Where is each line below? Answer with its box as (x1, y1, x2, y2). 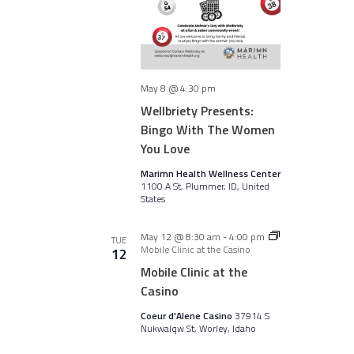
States (140, 191, 165, 206)
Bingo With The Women (140, 120, 275, 139)
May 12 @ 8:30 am (140, 229, 220, 244)
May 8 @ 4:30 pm (140, 81, 216, 96)
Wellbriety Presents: (140, 101, 254, 120)
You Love (140, 139, 190, 158)
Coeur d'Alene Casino (140, 308, 235, 323)
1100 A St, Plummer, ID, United (140, 179, 269, 194)
